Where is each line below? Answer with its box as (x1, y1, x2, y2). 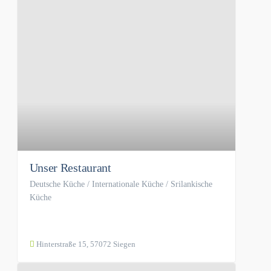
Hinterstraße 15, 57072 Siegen (34, 239, 135, 249)
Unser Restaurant (29, 160, 111, 174)
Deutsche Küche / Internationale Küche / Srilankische (29, 179, 212, 189)
